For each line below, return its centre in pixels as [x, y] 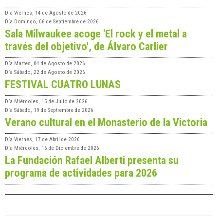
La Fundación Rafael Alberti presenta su [92, 160]
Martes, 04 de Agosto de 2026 [50, 64]
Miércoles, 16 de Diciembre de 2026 [57, 148]
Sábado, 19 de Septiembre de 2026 [54, 110]
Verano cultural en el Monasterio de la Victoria [106, 122]
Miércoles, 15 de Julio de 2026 [51, 102]
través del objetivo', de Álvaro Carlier [86, 46]
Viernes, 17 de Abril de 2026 [47, 140]
